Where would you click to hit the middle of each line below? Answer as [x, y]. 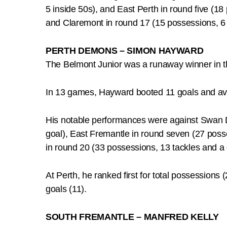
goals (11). [66, 189]
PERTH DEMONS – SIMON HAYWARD [125, 50]
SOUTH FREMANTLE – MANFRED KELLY [132, 217]
